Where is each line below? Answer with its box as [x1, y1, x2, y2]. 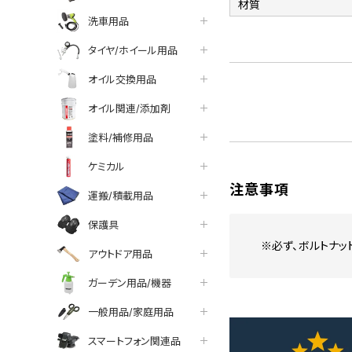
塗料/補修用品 [88, 130, 153, 144]
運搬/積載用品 [88, 189, 153, 202]
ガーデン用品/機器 [88, 276, 171, 289]
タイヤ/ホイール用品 [88, 43, 178, 57]
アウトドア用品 [88, 247, 152, 260]
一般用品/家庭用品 [88, 305, 174, 318]
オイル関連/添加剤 [88, 101, 170, 115]
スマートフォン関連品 [88, 334, 181, 347]
